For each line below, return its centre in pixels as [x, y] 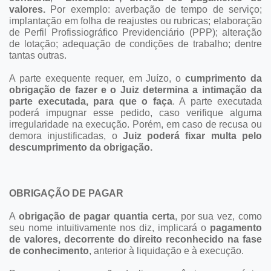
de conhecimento [49, 250]
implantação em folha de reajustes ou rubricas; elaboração [135, 21]
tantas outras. [38, 55]
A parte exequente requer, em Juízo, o [97, 78]
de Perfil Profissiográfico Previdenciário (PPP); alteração [135, 32]
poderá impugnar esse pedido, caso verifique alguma [135, 113]
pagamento [236, 227]
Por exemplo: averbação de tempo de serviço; [154, 9]
